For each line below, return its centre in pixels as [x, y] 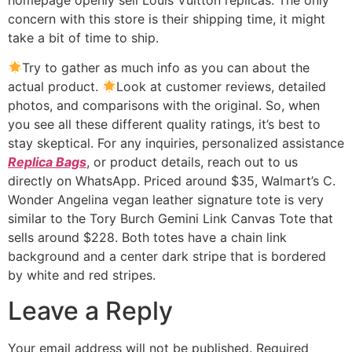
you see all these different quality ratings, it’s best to [164, 125]
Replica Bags [47, 162]
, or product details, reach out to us [192, 162]
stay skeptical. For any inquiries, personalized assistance [176, 143]
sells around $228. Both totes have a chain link [147, 238]
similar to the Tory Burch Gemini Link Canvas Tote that [170, 219]
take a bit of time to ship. [83, 37]
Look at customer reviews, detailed [222, 87]
